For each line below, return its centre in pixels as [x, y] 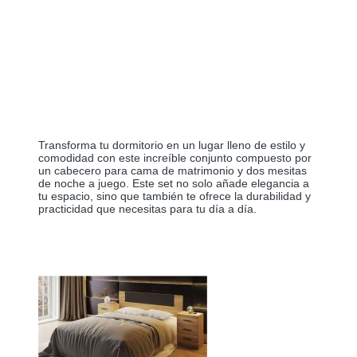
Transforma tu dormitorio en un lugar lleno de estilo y [172, 145]
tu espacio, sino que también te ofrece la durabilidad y [175, 196]
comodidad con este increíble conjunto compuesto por [175, 158]
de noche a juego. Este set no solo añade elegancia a [174, 184]
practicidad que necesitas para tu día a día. [147, 209]
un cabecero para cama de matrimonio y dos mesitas [173, 171]
